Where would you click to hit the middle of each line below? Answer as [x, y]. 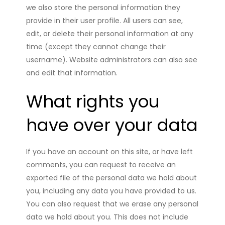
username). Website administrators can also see [112, 60]
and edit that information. [72, 73]
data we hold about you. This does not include [107, 217]
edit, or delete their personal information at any [110, 33]
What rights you [93, 101]
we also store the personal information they [103, 7]
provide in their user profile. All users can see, [105, 20]
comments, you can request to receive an [101, 164]
